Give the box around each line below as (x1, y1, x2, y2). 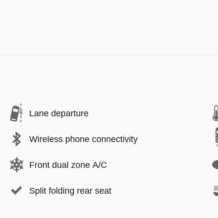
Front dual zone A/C (29, 160, 107, 170)
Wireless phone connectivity (29, 134, 138, 144)
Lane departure (29, 108, 89, 118)
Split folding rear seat (29, 185, 111, 196)
